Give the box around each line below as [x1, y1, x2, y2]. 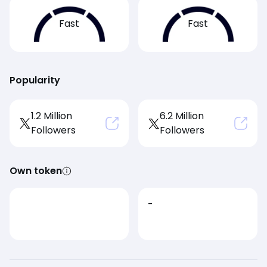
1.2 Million [31, 109, 73, 123]
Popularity [10, 73, 60, 88]
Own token [10, 164, 62, 178]
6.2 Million [159, 109, 204, 123]
